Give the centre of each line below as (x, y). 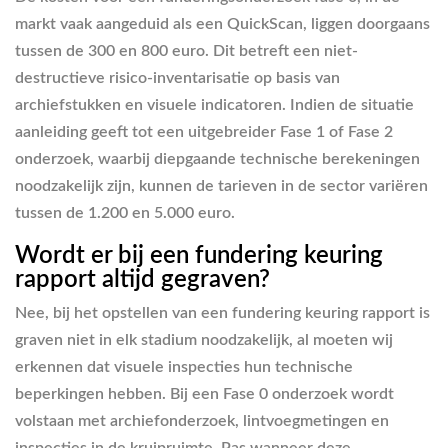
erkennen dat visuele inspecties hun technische (184, 367)
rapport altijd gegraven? (142, 279)
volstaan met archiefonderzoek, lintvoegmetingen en (202, 421)
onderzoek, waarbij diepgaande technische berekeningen (217, 158)
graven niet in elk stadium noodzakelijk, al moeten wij (204, 340)
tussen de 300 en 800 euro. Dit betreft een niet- (186, 50)
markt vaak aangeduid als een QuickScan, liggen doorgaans (222, 23)
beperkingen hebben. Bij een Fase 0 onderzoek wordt (204, 394)
